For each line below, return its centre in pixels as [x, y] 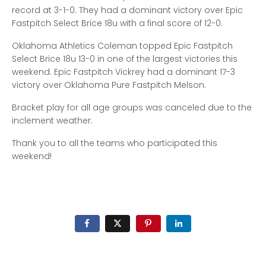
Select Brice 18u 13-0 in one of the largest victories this [125, 59]
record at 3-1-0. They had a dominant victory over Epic [127, 10]
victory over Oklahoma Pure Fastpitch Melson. [109, 85]
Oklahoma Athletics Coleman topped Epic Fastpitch [122, 46]
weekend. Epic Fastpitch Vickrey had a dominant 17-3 [123, 72]
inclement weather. [52, 121]
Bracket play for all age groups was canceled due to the [132, 107]
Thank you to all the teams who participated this [115, 143]
